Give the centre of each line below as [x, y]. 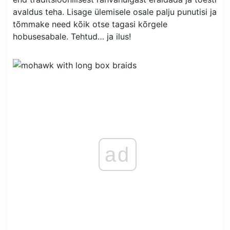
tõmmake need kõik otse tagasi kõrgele [90, 24]
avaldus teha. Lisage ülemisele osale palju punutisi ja [115, 12]
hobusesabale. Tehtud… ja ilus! [72, 37]
